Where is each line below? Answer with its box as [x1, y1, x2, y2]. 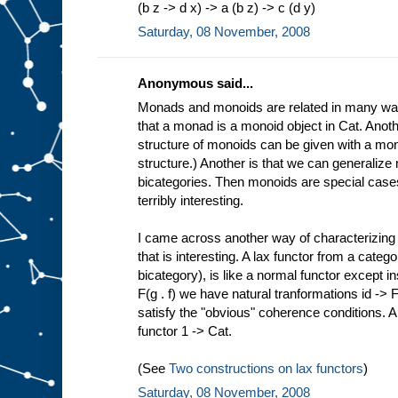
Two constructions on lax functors [169, 360, 363, 376]
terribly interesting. [138, 192, 243, 208]
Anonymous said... [138, 75, 253, 91]
